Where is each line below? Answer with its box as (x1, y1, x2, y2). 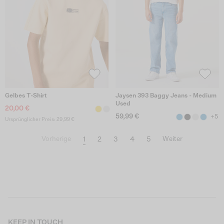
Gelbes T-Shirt (5, 92, 47, 99)
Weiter (162, 136, 182, 142)
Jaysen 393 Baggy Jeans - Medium (115, 92, 216, 99)
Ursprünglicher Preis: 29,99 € (5, 116, 74, 122)
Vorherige (41, 136, 71, 142)
